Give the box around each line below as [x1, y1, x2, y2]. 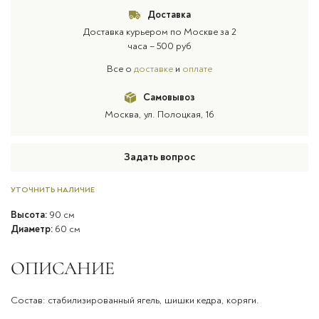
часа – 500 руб [127, 40, 192, 52]
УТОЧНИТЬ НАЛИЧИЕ [11, 185, 95, 194]
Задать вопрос [124, 150, 195, 164]
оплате [182, 63, 212, 75]
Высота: [11, 209, 47, 221]
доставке [134, 63, 173, 75]
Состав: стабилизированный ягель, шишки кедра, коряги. [11, 294, 259, 306]
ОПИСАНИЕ [11, 257, 115, 279]
